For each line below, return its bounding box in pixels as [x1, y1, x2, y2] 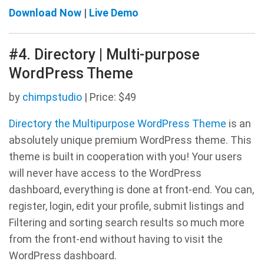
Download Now [9, 6, 81, 19]
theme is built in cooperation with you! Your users [9, 150, 242, 163]
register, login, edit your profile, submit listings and [9, 200, 244, 213]
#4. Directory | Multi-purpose [9, 46, 200, 64]
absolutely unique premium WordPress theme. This [9, 134, 252, 147]
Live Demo [89, 6, 138, 19]
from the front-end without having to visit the [9, 233, 223, 246]
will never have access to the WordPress [9, 167, 202, 180]
